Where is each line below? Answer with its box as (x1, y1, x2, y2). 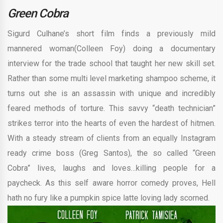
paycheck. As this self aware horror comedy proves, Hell (7, 178, 216, 188)
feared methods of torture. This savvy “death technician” (7, 103, 216, 113)
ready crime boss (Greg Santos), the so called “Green (7, 148, 216, 158)
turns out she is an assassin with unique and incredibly (7, 88, 216, 98)
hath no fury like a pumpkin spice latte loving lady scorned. (7, 193, 210, 203)
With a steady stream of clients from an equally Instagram (7, 133, 216, 143)
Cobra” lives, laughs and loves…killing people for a (7, 163, 216, 173)
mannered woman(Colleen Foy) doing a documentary (7, 43, 216, 53)
